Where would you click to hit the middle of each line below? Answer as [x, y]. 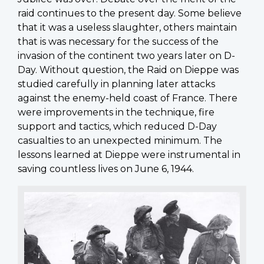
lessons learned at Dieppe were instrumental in [129, 154]
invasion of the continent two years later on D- [126, 55]
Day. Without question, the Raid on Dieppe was [128, 70]
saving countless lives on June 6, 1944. [106, 169]
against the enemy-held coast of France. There [128, 98]
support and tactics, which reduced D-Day [117, 126]
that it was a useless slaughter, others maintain [127, 27]
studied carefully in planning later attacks [116, 84]
